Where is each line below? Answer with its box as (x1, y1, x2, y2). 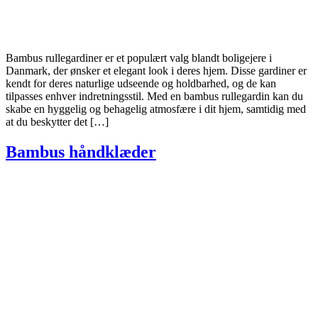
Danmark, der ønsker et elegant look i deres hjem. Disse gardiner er (6, 65, 307, 77)
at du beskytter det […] (6, 116, 109, 128)
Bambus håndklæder (6, 143, 156, 162)
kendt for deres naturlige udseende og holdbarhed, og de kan (6, 77, 276, 90)
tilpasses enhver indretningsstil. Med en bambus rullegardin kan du (6, 90, 303, 103)
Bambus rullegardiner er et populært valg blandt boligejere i (6, 52, 272, 65)
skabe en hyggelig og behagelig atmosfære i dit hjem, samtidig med (6, 103, 306, 116)
